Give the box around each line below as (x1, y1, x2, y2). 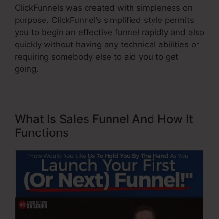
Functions (15, 126, 69, 140)
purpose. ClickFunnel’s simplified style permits (15, 15, 194, 25)
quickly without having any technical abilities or (15, 40, 199, 50)
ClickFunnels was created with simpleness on (15, 3, 193, 13)
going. (15, 64, 39, 74)
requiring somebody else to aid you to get (15, 52, 178, 62)
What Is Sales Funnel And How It (15, 112, 193, 127)
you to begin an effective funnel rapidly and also (15, 27, 204, 38)
